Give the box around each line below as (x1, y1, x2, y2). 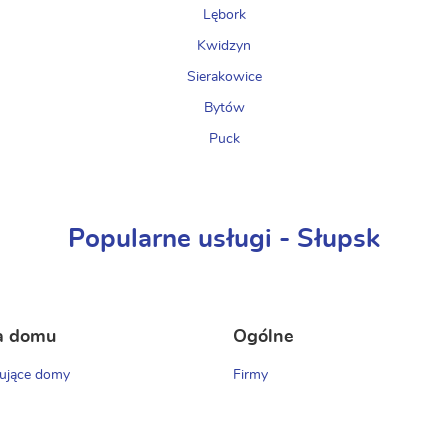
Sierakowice (186, 70, 262, 84)
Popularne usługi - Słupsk (68, 226, 380, 252)
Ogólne (233, 328, 294, 346)
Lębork (202, 8, 246, 22)
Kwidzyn (197, 39, 251, 53)
